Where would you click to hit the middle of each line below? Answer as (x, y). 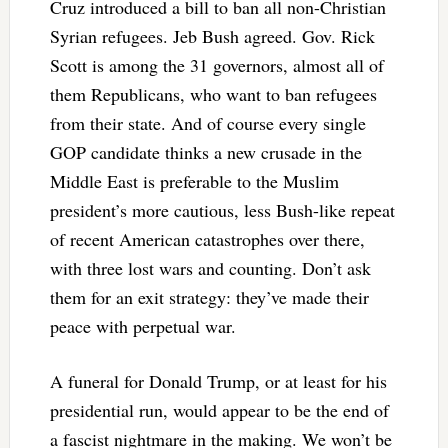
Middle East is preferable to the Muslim (194, 181)
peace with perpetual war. (142, 326)
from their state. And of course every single (207, 123)
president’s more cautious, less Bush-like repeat (222, 210)
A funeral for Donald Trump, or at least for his (218, 381)
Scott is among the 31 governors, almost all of (216, 65)
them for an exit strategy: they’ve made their (209, 297)
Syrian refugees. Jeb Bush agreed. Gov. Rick (212, 36)
